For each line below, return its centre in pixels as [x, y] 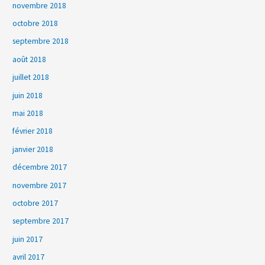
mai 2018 [28, 114]
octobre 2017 [35, 203]
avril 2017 [29, 257]
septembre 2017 [41, 221]
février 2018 [33, 131]
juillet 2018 [31, 77]
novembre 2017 [40, 185]
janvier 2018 [33, 149]
